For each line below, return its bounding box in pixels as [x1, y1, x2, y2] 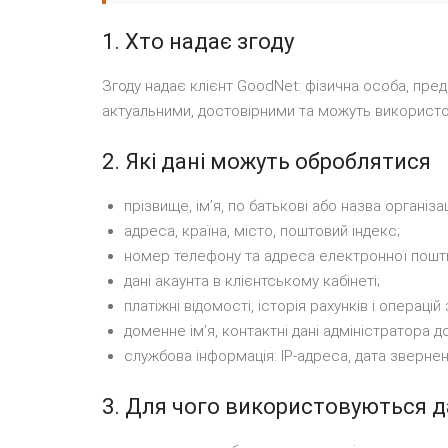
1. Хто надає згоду [102, 29, 294, 54]
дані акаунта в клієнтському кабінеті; [124, 272, 380, 290]
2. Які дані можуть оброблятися [102, 149, 431, 174]
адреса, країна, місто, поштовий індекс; [124, 222, 400, 240]
